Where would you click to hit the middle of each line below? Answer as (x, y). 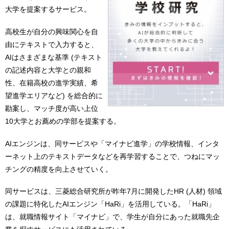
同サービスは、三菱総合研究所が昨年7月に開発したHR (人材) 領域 (113, 191)
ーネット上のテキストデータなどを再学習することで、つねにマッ (112, 156)
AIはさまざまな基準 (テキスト (54, 57)
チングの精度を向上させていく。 (59, 169)
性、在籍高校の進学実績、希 (52, 83)
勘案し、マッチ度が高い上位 (52, 108)
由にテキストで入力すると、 (52, 44)
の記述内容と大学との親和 (48, 70)
